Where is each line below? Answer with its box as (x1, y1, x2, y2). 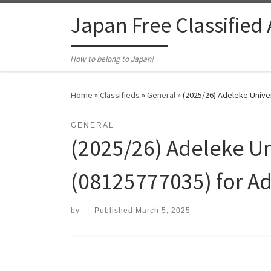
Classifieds (100, 90, 140, 101)
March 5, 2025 (135, 206, 191, 215)
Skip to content (16, 11, 75, 23)
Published (94, 206, 135, 215)
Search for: (70, 237, 131, 248)
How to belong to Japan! (70, 54, 154, 65)
